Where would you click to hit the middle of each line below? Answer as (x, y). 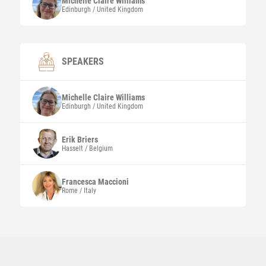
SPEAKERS (83, 61)
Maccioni (113, 182)
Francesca (80, 182)
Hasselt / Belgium (87, 148)
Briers (87, 140)
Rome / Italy (79, 191)
